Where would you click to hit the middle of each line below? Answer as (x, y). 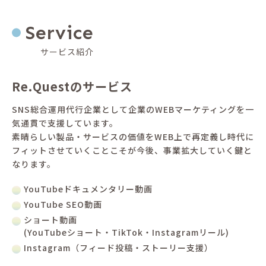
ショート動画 (50, 219)
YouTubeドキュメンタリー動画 (88, 189)
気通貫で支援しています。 (65, 123)
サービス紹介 (67, 51)
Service (60, 32)
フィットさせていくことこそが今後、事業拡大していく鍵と (132, 150)
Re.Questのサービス (72, 86)
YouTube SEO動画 (63, 204)
